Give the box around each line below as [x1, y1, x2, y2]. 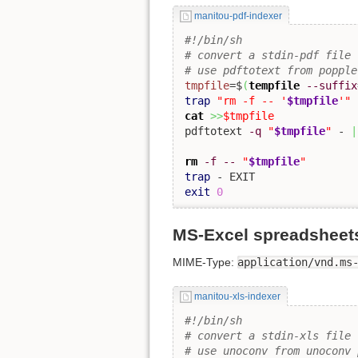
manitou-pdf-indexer [193, 10, 282, 22]
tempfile [249, 79, 300, 93]
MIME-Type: [173, 256, 237, 269]
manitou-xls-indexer [193, 291, 280, 303]
